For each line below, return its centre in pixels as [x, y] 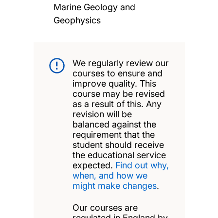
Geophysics [77, 20]
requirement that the [113, 134]
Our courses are [105, 207]
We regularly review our [120, 63]
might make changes [114, 185]
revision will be [102, 114]
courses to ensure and [117, 73]
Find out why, [142, 165]
